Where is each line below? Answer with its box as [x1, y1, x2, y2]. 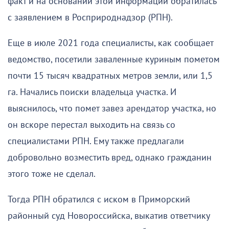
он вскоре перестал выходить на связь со [8, 119, 175, 130]
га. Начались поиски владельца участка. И [8, 86, 176, 98]
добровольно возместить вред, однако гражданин [8, 152, 212, 163]
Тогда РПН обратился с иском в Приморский [8, 194, 190, 205]
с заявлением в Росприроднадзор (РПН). [8, 12, 173, 23]
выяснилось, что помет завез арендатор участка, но [8, 103, 216, 114]
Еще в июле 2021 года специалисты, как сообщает [8, 37, 213, 49]
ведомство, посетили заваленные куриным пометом [8, 54, 220, 65]
